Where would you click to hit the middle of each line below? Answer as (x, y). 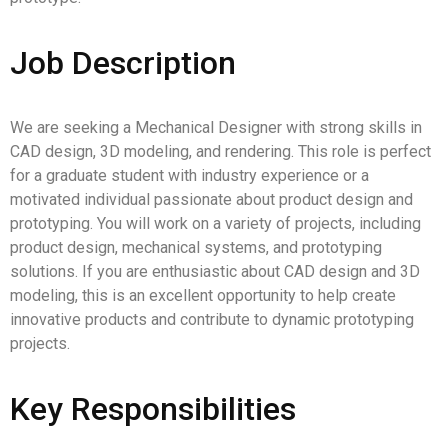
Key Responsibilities (153, 409)
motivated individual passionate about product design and (211, 199)
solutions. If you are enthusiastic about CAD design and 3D (215, 271)
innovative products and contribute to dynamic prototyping (212, 319)
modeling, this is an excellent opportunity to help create (203, 295)
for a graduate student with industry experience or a (189, 175)
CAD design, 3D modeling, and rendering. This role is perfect (220, 151)
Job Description (123, 63)
